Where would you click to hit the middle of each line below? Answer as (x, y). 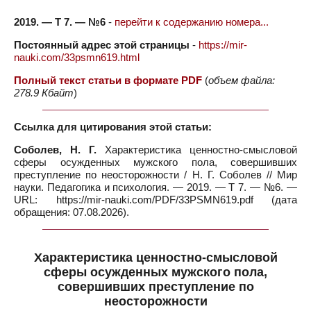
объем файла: (242, 80)
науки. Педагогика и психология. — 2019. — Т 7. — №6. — (155, 187)
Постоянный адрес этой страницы (102, 45)
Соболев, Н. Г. (55, 150)
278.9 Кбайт (44, 93)
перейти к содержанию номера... (192, 22)
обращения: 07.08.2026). (72, 212)
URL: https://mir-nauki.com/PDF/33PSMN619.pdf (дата (155, 200)
